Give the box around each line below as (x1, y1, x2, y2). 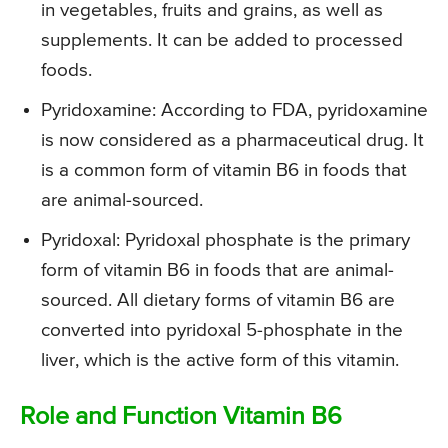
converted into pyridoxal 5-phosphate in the (41, 320, 403, 340)
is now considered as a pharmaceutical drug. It (41, 130, 424, 150)
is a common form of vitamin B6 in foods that (41, 160, 407, 180)
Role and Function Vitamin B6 (20, 404, 342, 430)
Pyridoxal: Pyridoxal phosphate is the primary (41, 230, 410, 250)
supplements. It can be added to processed (41, 30, 403, 50)
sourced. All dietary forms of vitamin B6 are (41, 290, 395, 310)
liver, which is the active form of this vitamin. (41, 350, 399, 370)
